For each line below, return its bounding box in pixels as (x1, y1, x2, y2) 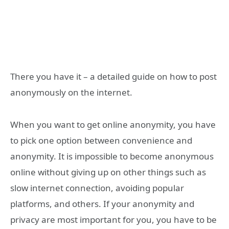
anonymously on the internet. (10, 86, 132, 98)
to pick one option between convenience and (10, 134, 192, 146)
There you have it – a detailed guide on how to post (10, 70, 217, 82)
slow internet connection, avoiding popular (10, 181, 184, 194)
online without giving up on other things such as (10, 166, 206, 178)
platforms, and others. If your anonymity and (10, 197, 194, 210)
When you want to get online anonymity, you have (10, 118, 216, 130)
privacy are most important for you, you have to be (10, 213, 217, 225)
